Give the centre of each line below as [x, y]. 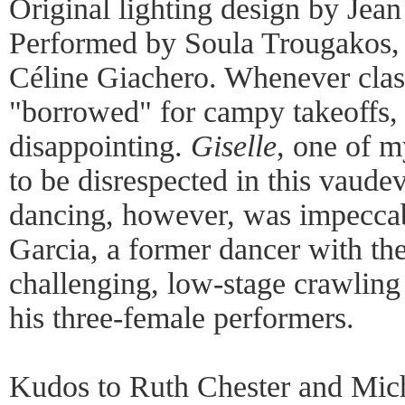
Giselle [234, 146]
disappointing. [100, 146]
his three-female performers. [182, 318]
